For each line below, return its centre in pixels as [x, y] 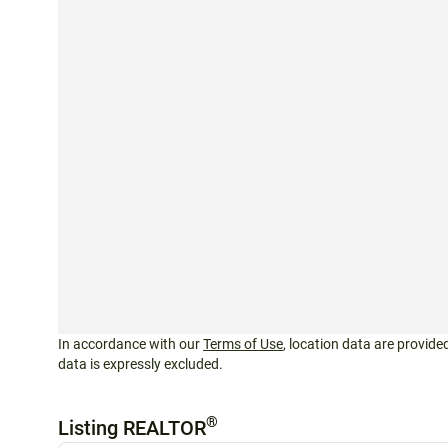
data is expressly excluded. [140, 363]
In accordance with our [130, 343]
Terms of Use [243, 343]
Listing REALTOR [132, 427]
